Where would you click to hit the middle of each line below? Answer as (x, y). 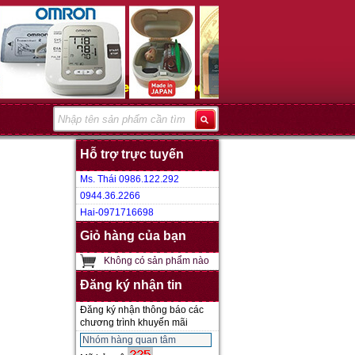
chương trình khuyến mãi (134, 323)
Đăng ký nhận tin (131, 285)
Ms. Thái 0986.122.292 (130, 179)
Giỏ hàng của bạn (133, 236)
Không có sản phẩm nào (157, 261)
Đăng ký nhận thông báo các (142, 310)
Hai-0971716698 (117, 212)
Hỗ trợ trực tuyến (132, 154)
